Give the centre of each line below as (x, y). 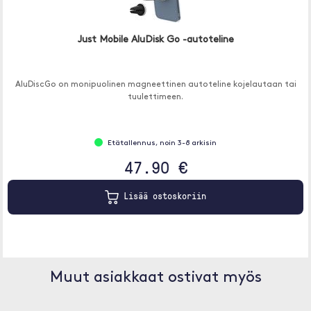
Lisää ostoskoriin (162, 196)
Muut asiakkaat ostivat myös (155, 278)
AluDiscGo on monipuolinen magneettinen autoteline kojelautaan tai (155, 85)
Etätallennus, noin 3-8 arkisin (162, 143)
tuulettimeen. (155, 97)
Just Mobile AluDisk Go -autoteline (155, 40)
